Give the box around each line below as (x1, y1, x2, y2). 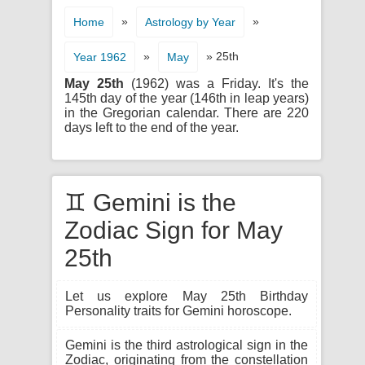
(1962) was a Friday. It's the (124, 77, 309, 90)
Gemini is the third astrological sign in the (65, 338, 308, 352)
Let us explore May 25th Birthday (65, 289, 308, 303)
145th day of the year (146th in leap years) (64, 91, 309, 105)
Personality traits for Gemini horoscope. (65, 304, 292, 318)
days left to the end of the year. (64, 121, 239, 134)
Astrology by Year (145, 15, 235, 29)
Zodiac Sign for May (64, 217, 283, 244)
